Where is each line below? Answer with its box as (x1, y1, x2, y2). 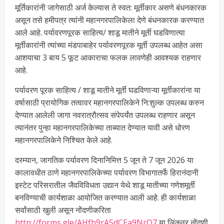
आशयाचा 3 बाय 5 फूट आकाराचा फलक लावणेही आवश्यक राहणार (15, 51, 201, 63)
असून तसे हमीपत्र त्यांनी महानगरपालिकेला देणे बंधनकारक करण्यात (15, 14, 204, 25)
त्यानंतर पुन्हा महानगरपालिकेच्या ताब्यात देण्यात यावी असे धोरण (15, 121, 190, 133)
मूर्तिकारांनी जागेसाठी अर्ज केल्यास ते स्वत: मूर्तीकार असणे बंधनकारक (15, 1, 206, 13)
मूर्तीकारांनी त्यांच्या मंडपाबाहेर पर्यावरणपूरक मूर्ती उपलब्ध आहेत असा (15, 39, 202, 50)
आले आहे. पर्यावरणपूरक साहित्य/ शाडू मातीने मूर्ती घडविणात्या (15, 26, 185, 38)
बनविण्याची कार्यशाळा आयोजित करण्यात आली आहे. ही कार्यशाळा (15, 191, 196, 203)
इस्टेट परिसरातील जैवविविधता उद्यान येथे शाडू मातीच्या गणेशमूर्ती (15, 179, 195, 190)
